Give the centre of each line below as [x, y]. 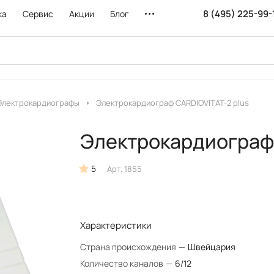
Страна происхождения [129, 247]
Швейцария [211, 247]
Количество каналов [122, 263]
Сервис [38, 14]
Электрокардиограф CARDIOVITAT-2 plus [172, 103]
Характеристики [116, 225]
